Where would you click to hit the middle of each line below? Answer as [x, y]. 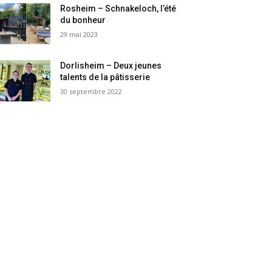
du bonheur [83, 20]
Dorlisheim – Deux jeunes [111, 66]
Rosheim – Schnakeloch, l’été [118, 9]
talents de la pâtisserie [105, 77]
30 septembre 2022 [91, 92]
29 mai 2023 [79, 35]
